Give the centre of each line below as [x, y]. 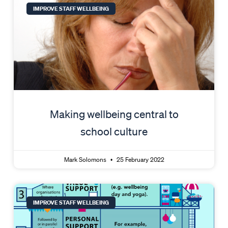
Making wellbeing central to [114, 114]
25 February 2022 [139, 160]
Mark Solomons [86, 160]
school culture [114, 132]
